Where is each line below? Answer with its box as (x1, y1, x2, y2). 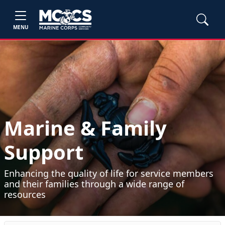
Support (4, 138, 83, 166)
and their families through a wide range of (4, 178, 184, 190)
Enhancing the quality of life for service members (4, 167, 213, 179)
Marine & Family (4, 114, 167, 142)
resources (4, 188, 46, 200)
